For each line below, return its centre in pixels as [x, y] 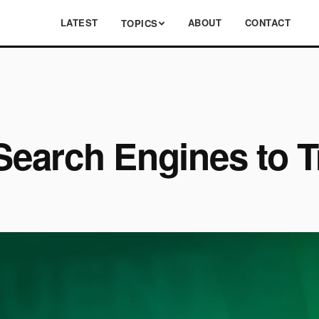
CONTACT [268, 22]
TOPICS [139, 23]
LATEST [79, 22]
